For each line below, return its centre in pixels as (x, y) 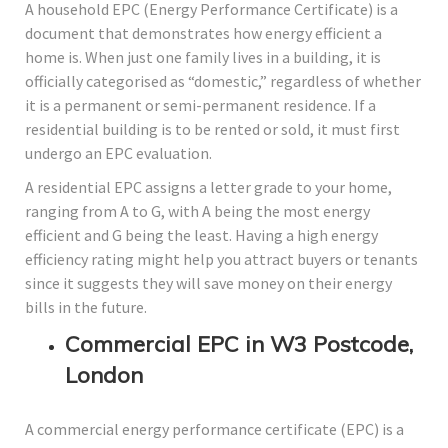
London (104, 375)
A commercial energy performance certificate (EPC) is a (214, 429)
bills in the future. (86, 307)
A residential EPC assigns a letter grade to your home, (208, 187)
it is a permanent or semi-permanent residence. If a (200, 105)
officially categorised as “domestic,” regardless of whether (223, 81)
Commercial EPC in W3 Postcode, (239, 344)
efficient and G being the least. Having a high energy (201, 235)
